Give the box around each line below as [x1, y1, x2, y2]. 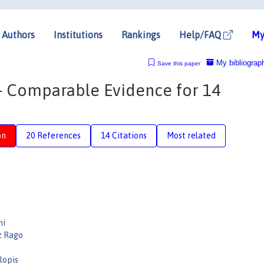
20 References [26, 130, 81, 140]
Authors [2, 29, 35, 40]
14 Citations [101, 130, 147, 140]
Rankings [121, 29, 160, 40]
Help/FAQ [179, 29, 223, 40]
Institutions [54, 29, 103, 40]
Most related [167, 130, 216, 140]
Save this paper [157, 60, 200, 67]
